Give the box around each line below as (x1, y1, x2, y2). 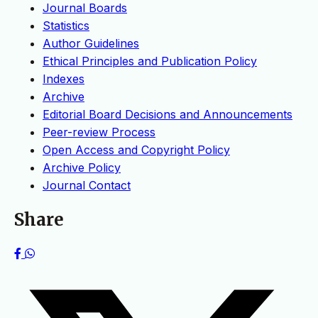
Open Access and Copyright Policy (43, 143, 230, 158)
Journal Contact (43, 178, 131, 193)
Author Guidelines (43, 36, 139, 51)
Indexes (43, 72, 84, 87)
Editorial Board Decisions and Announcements (43, 107, 292, 122)
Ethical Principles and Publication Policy (43, 54, 257, 69)
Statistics (43, 18, 89, 33)
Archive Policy (43, 160, 121, 175)
